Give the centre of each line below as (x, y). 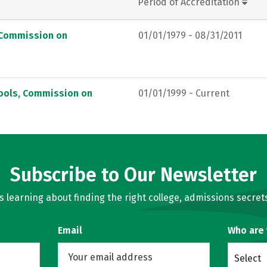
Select (247, 258)
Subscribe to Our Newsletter (133, 175)
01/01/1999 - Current (184, 93)
